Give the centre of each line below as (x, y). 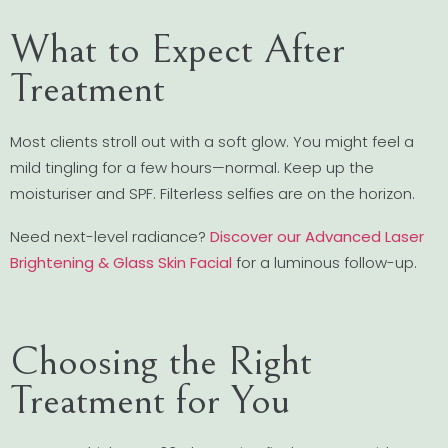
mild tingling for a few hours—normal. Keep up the (192, 167)
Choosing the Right (161, 361)
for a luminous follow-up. (324, 263)
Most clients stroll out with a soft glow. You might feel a (212, 141)
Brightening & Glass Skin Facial (121, 263)
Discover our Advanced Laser (317, 237)
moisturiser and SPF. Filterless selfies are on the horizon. (212, 193)
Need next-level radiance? (110, 237)
